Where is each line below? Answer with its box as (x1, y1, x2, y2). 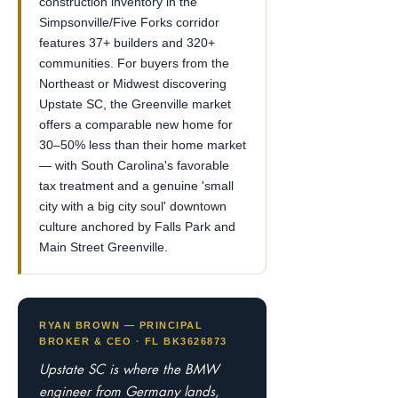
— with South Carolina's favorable (39, 158, 229, 172)
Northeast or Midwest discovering (39, 76, 227, 91)
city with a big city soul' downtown (39, 199, 227, 213)
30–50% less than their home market (39, 138, 246, 152)
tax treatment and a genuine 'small (39, 179, 234, 193)
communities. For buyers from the (39, 56, 229, 70)
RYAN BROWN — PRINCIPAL (39, 320, 203, 330)
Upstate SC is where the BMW (39, 361, 219, 378)
